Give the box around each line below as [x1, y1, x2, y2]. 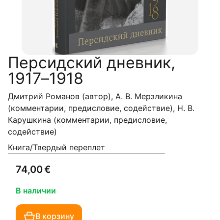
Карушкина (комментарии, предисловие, [8, 115, 167, 125]
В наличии [16, 186, 56, 195]
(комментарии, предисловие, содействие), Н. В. [8, 103, 194, 113]
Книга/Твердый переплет [8, 142, 105, 152]
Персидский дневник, [8, 53, 175, 72]
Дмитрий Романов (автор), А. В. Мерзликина [8, 91, 182, 101]
